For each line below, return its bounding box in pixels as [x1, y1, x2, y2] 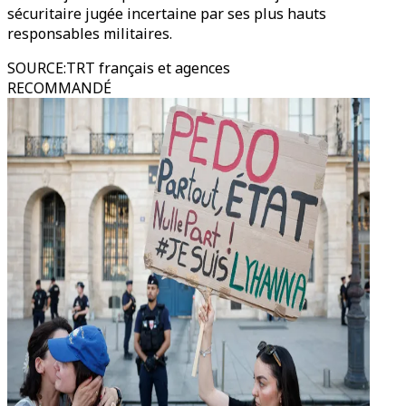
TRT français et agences [66, 58, 230, 78]
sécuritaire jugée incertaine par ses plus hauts [7, 4, 326, 24]
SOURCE [7, 58, 63, 78]
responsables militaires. [7, 24, 172, 43]
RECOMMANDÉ [7, 78, 111, 98]
